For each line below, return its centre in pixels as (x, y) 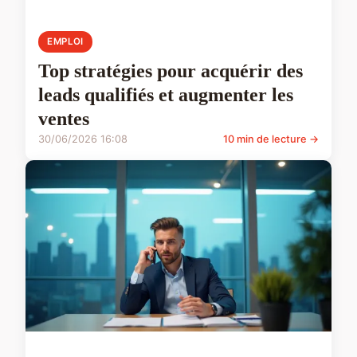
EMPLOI (65, 42)
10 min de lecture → (271, 139)
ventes (64, 119)
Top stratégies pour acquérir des (171, 71)
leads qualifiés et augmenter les (166, 95)
